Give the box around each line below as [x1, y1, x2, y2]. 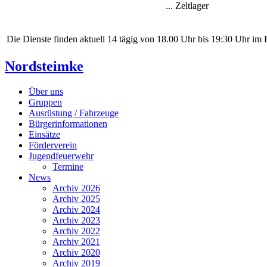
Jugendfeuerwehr [29, 150, 94, 161]
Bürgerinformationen [29, 118, 107, 129]
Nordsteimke [5, 58, 83, 74]
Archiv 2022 [52, 225, 100, 236]
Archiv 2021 [52, 236, 100, 247]
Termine [52, 161, 83, 172]
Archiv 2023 [52, 215, 100, 225]
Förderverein [29, 139, 77, 150]
